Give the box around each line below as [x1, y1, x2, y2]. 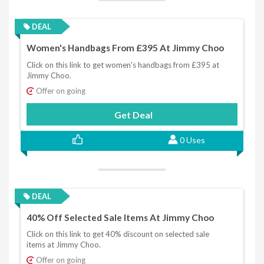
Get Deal [114, 108, 153, 120]
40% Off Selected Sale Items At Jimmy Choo [27, 212, 214, 223]
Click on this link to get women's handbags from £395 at [27, 60, 219, 70]
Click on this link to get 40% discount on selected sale [27, 229, 209, 239]
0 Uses [179, 134, 205, 145]
